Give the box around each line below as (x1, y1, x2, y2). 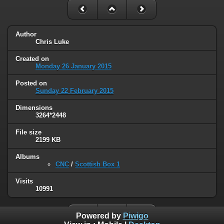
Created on (15, 55, 49, 63)
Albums (15, 152, 39, 160)
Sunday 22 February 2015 (35, 87, 113, 95)
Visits (15, 177, 33, 185)
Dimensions (15, 104, 52, 112)
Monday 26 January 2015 (35, 62, 111, 70)
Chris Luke (35, 38, 69, 46)
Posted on (15, 79, 47, 87)
